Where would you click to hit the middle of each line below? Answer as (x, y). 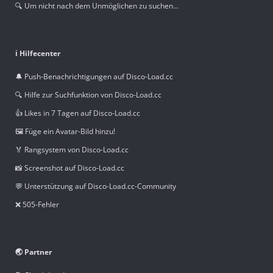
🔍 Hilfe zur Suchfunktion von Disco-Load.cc (88, 94)
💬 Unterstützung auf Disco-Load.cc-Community (96, 186)
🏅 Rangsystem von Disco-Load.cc (72, 149)
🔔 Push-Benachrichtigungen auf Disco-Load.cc (94, 76)
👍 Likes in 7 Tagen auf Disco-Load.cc (78, 113)
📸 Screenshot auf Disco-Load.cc (70, 168)
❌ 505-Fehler (37, 204)
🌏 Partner (34, 252)
